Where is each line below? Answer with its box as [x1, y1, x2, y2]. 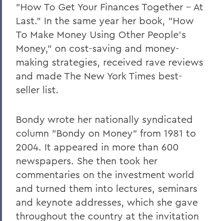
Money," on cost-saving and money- [16, 42, 179, 55]
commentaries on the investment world [16, 168, 194, 181]
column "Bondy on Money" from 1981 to [16, 127, 196, 140]
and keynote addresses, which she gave [16, 196, 198, 209]
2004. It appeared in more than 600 [16, 141, 179, 153]
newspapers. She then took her [16, 154, 157, 167]
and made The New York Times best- [16, 70, 182, 82]
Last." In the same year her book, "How [16, 14, 194, 27]
